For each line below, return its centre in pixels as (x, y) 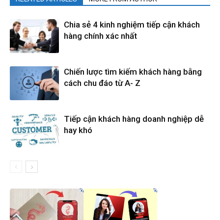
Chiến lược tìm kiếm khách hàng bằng (133, 71)
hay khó (78, 130)
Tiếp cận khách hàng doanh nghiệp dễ (134, 119)
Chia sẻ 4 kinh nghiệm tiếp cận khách (132, 24)
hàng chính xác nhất (100, 36)
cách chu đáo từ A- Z (102, 83)
